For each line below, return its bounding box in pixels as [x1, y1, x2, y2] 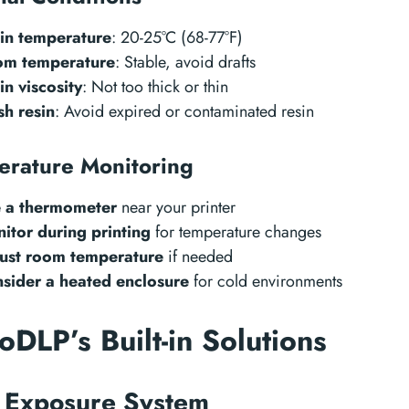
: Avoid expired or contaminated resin [55, 100, 314, 123]
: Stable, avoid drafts [115, 50, 256, 74]
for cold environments [189, 269, 342, 293]
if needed [163, 245, 233, 268]
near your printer [117, 195, 236, 219]
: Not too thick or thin [82, 75, 228, 99]
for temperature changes [151, 220, 321, 244]
